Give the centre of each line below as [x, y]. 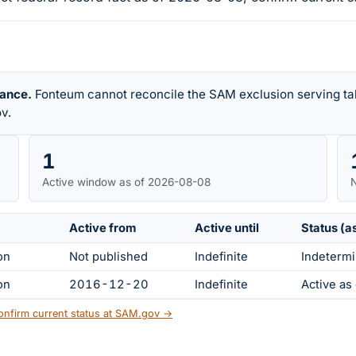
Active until [227, 228]
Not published [108, 257]
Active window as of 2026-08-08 [126, 182]
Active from [103, 228]
